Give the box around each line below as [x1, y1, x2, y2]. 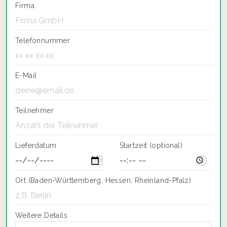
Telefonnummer [15, 36, 70, 45]
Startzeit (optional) [120, 141, 182, 149]
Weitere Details [15, 211, 67, 219]
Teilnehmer [15, 106, 54, 115]
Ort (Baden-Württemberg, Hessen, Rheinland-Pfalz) [15, 176, 192, 184]
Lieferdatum [15, 141, 57, 149]
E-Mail [15, 71, 37, 80]
